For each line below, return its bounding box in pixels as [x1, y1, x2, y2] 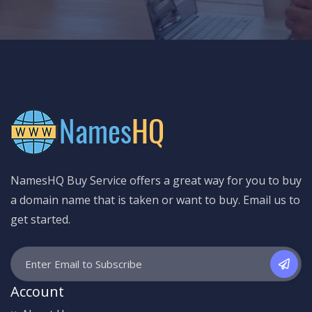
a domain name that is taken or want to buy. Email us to [10, 192, 300, 208]
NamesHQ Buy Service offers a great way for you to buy [10, 172, 302, 188]
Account [10, 281, 64, 301]
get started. [10, 211, 70, 227]
